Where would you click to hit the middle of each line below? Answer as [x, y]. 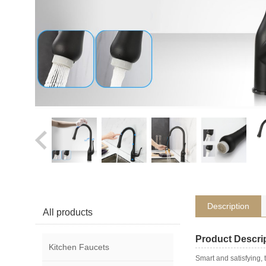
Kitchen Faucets [79, 247]
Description [228, 206]
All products [68, 212]
